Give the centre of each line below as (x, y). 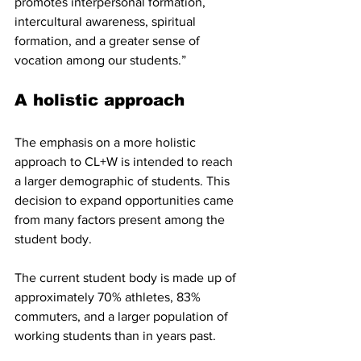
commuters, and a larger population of (123, 317)
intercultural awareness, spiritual (107, 22)
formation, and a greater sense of (109, 41)
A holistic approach (100, 100)
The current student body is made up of (127, 278)
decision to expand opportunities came (126, 201)
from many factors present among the (121, 220)
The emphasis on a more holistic (107, 143)
